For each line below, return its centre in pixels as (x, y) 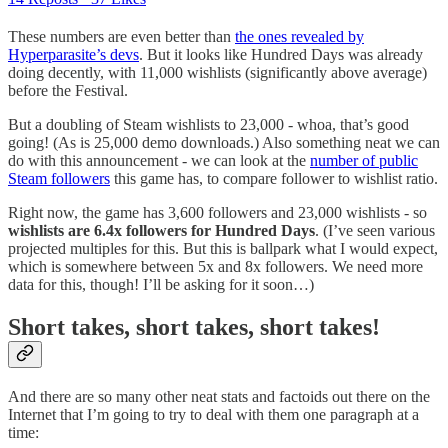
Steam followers (59, 179)
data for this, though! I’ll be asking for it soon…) (161, 285)
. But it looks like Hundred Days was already (281, 55)
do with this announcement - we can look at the (159, 161)
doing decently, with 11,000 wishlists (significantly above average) (217, 73)
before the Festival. (68, 91)
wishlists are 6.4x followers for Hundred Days (161, 231)
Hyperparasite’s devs (73, 55)
